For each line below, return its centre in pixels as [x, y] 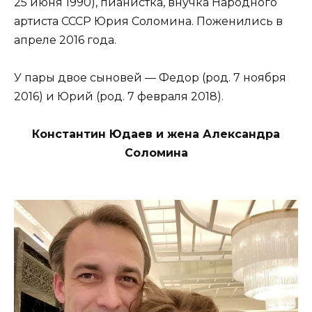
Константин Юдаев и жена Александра [156, 134]
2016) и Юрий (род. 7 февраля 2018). [119, 96]
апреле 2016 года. [65, 40]
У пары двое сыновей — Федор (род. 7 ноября [150, 77]
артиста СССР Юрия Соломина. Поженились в [148, 21]
